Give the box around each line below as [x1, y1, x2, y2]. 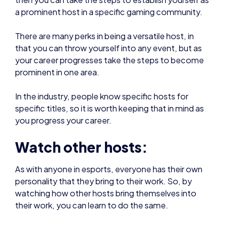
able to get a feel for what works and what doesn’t [15, 213, 205, 224]
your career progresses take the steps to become [15, 32, 204, 43]
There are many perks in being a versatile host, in [15, 8, 194, 19]
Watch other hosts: [15, 115, 148, 133]
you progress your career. [15, 92, 113, 103]
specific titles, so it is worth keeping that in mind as [15, 80, 204, 91]
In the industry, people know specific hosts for [15, 68, 188, 79]
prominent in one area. [15, 44, 99, 55]
